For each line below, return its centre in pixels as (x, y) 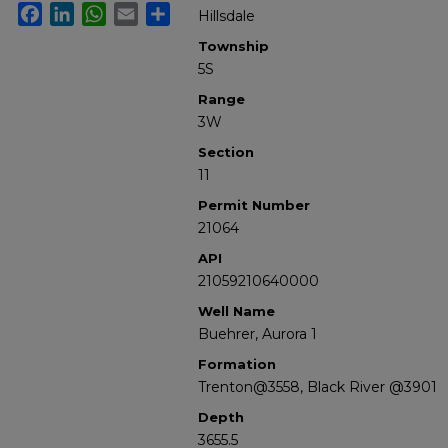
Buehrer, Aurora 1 (257, 334)
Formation (237, 364)
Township (233, 46)
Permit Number (254, 205)
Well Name (236, 311)
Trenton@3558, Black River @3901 (317, 387)
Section (226, 152)
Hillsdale (226, 16)
